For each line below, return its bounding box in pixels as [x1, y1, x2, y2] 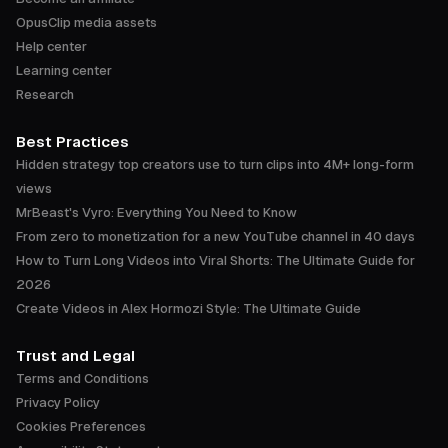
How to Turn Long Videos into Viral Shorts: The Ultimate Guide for [16, 253, 415, 269]
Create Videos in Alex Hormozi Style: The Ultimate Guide [16, 301, 361, 317]
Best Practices [16, 133, 129, 151]
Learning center [16, 63, 112, 79]
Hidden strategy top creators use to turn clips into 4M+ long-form [16, 157, 414, 173]
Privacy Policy [16, 395, 100, 411]
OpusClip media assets [16, 15, 157, 31]
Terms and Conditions [16, 371, 149, 387]
